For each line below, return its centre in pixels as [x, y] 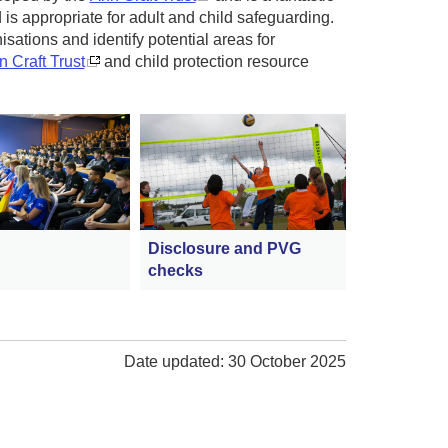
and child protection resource [204, 61]
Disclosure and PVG [225, 248]
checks [176, 270]
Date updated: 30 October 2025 [235, 361]
